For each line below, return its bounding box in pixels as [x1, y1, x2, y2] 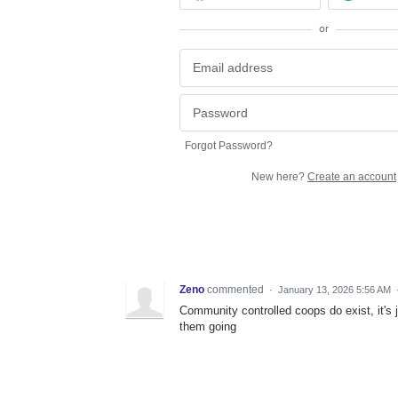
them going [179, 320, 236, 334]
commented [207, 283, 267, 297]
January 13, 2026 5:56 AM [278, 284, 391, 296]
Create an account [307, 171, 396, 184]
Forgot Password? [185, 139, 273, 153]
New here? [251, 171, 307, 184]
